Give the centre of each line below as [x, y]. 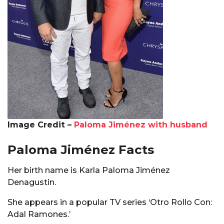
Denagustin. [32, 182]
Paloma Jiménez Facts [81, 150]
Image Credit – [41, 125]
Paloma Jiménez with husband [141, 125]
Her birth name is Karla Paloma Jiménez [89, 170]
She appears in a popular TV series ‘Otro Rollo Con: [110, 202]
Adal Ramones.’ [39, 214]
